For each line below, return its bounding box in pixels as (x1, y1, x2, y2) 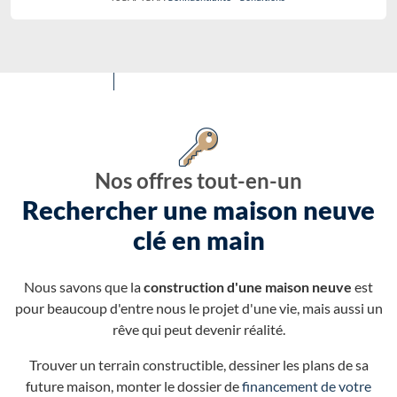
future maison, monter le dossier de (26, 377, 242, 394)
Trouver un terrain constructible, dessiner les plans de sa (28, 355, 369, 373)
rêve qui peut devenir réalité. (112, 320, 285, 338)
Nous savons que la (24, 277, 144, 295)
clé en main (132, 224, 265, 255)
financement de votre (242, 377, 371, 394)
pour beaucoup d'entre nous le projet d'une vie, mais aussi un (14, 299, 383, 316)
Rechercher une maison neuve (22, 194, 375, 225)
